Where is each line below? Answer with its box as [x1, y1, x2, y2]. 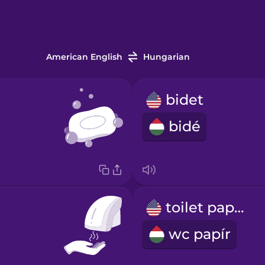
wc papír [168, 225, 231, 243]
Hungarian [143, 51, 190, 63]
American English [46, 51, 122, 63]
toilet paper [234, 199, 244, 216]
